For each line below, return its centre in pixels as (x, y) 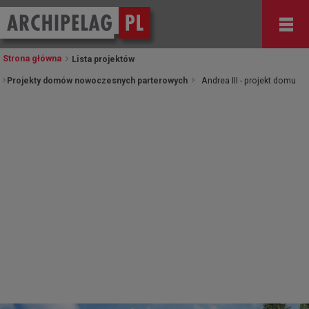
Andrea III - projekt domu (249, 81)
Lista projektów (102, 59)
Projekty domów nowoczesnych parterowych (97, 81)
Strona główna (32, 59)
